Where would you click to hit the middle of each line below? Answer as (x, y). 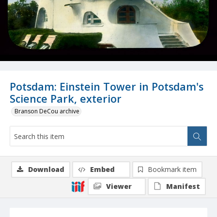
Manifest (183, 186)
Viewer (119, 186)
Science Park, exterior (66, 99)
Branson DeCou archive (47, 111)
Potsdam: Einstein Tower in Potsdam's (107, 87)
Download (46, 170)
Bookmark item (172, 170)
